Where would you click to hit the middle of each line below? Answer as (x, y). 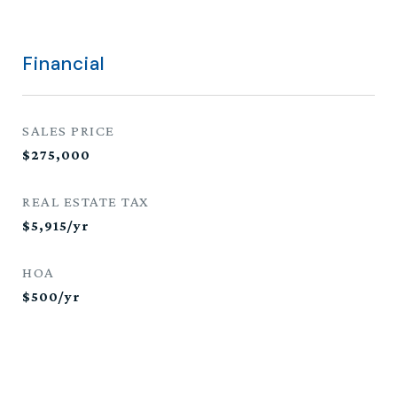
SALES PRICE (69, 131)
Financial (64, 64)
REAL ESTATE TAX (86, 202)
